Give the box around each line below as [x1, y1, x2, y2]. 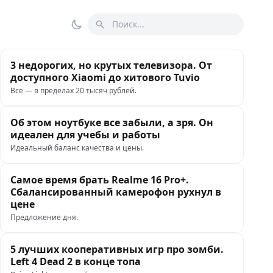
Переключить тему [76, 24, 167, 38]
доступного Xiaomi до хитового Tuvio [10, 71, 200, 84]
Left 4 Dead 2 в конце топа [10, 255, 141, 268]
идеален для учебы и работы [10, 128, 163, 141]
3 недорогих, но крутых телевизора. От [10, 58, 212, 72]
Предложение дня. [10, 212, 78, 222]
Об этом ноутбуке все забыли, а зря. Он [10, 116, 213, 129]
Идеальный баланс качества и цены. [10, 143, 144, 153]
